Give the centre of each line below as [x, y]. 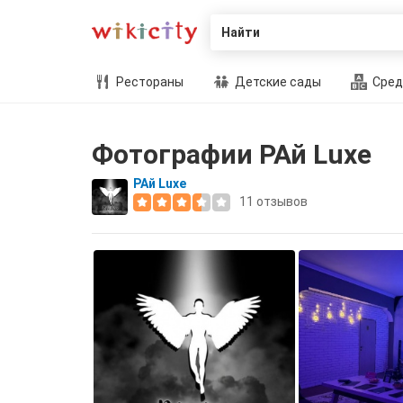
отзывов [281, 201]
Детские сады [277, 82]
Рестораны [148, 82]
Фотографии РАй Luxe [232, 154]
